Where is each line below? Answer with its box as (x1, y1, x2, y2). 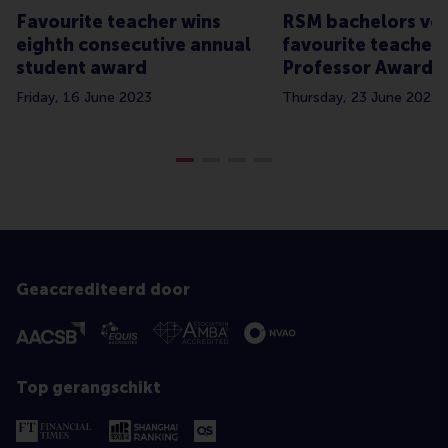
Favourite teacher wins (16, 10, 221, 33)
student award (16, 56, 147, 79)
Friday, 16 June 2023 (16, 88, 152, 106)
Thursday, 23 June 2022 (282, 88, 439, 106)
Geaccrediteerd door (16, 279, 190, 299)
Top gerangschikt (16, 377, 161, 397)
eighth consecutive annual (16, 33, 251, 56)
